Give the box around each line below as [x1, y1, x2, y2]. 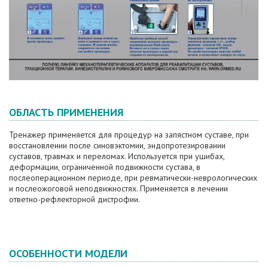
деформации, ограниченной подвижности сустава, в [9, 162, 200, 173]
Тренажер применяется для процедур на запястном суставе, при [9, 129, 249, 141]
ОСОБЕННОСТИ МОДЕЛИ [9, 246, 127, 261]
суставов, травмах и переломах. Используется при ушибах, [9, 151, 224, 162]
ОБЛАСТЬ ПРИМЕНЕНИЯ [9, 105, 124, 120]
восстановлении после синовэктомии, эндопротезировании [9, 140, 226, 151]
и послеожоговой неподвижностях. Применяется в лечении [9, 183, 228, 194]
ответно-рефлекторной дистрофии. [9, 194, 140, 205]
